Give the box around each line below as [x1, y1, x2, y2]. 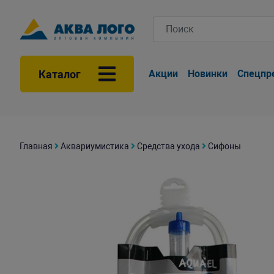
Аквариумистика [61, 141, 129, 151]
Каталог [39, 67, 81, 81]
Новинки [188, 68, 228, 80]
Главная [20, 141, 53, 151]
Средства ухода [137, 141, 200, 151]
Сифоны [208, 141, 241, 151]
